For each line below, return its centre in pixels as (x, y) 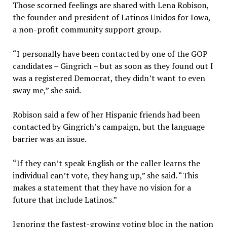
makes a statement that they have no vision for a (102, 188)
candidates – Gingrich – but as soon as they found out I (113, 66)
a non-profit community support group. (87, 30)
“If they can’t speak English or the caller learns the (106, 163)
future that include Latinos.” (65, 200)
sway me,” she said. (47, 90)
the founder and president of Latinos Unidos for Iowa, (111, 17)
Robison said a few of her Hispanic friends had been (106, 115)
